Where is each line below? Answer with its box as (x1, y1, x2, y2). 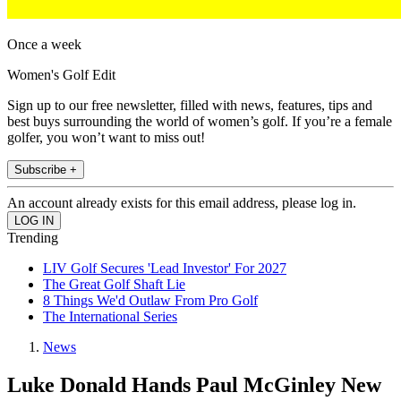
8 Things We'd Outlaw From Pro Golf (43, 293, 258, 309)
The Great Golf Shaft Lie (43, 277, 185, 293)
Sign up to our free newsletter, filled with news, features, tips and (7, 98, 372, 114)
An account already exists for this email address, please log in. (7, 195, 356, 211)
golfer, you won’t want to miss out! (7, 130, 205, 146)
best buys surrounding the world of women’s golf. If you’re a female (7, 114, 392, 130)
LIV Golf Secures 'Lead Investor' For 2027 (43, 260, 286, 277)
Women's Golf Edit (7, 67, 115, 83)
